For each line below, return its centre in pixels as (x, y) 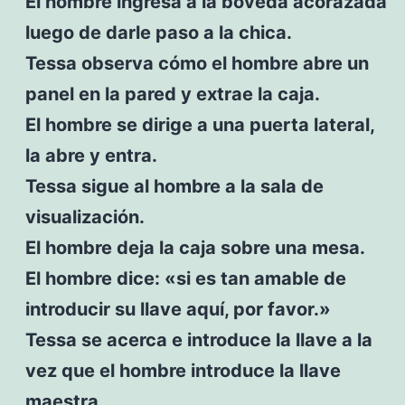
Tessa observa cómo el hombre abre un (197, 63)
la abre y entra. (91, 155)
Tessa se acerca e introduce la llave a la (198, 339)
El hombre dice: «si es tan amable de (185, 278)
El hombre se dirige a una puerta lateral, (199, 124)
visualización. (85, 217)
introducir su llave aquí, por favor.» (178, 309)
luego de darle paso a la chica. (158, 32)
